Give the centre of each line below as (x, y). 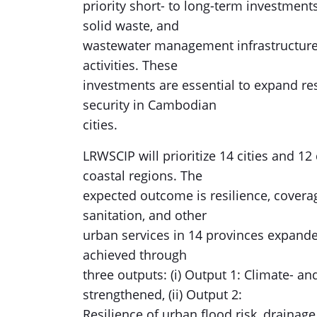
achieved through (135, 255)
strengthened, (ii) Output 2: (162, 294)
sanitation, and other (145, 215)
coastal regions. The (143, 175)
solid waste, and (131, 25)
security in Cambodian (150, 105)
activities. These (130, 65)
